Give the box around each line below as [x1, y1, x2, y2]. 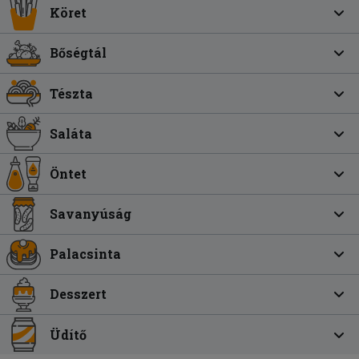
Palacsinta [50, 245, 122, 263]
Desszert [50, 285, 107, 303]
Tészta [50, 84, 94, 102]
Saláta [50, 124, 93, 142]
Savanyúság [50, 205, 132, 223]
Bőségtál [50, 44, 107, 62]
